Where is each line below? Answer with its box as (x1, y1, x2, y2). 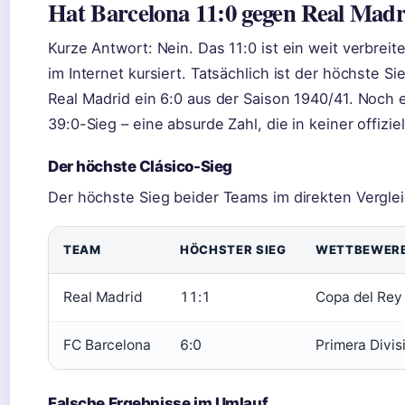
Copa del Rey (316, 288, 402, 306)
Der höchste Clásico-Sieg (48, 157, 232, 175)
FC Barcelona (63, 336, 151, 353)
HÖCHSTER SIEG (180, 242, 287, 257)
